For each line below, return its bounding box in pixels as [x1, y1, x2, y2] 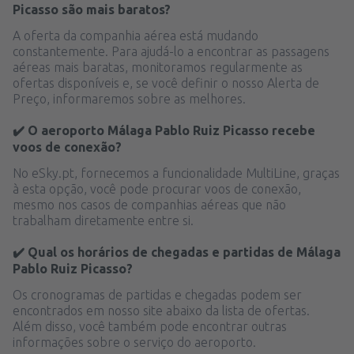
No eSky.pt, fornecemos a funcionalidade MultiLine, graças [13, 165, 340, 180]
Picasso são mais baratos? [13, 2, 171, 17]
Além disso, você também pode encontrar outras [13, 318, 287, 333]
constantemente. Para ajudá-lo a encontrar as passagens [13, 43, 330, 58]
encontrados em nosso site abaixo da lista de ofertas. [13, 303, 310, 318]
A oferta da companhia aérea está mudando [13, 28, 258, 43]
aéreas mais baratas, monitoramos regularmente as [13, 59, 303, 74]
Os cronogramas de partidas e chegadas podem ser [13, 287, 302, 302]
